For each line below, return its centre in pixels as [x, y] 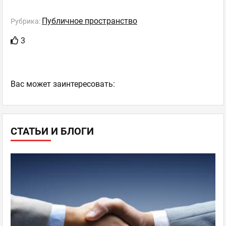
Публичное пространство [90, 21]
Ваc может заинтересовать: [63, 84]
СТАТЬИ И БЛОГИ [52, 131]
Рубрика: [26, 21]
